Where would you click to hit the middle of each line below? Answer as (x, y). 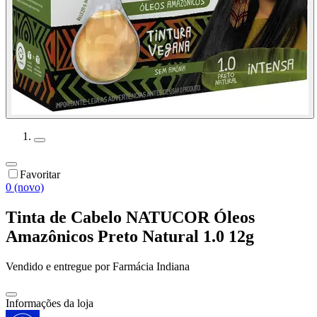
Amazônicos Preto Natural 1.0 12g (130, 237)
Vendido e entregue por (58, 267)
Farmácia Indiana (151, 267)
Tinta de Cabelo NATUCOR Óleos (130, 218)
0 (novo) (25, 188)
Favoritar (40, 175)
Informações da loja (50, 304)
